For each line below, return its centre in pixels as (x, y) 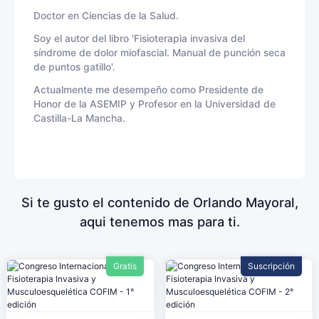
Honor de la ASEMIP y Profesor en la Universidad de (155, 104)
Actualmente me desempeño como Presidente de (148, 90)
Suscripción (271, 266)
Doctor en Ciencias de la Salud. (108, 16)
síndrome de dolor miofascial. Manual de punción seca (159, 53)
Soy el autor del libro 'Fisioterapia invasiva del (139, 38)
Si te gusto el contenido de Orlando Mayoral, (159, 203)
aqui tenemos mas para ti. (159, 222)
